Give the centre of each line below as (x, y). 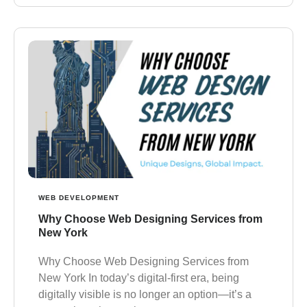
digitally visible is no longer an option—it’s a (145, 295)
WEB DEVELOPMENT (79, 198)
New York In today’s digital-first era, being (139, 278)
